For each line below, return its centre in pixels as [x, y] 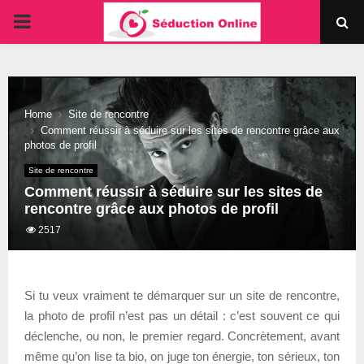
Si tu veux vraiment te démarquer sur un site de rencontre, [182, 295]
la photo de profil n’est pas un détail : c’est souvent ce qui [182, 315]
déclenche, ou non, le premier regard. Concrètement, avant [182, 336]
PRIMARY [57, 21]
